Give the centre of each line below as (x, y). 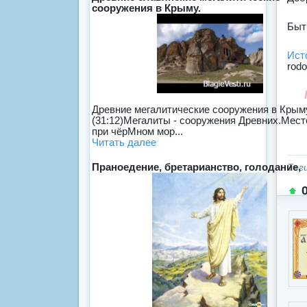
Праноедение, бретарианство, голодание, (196, 167)
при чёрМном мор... (137, 132)
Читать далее (124, 143)
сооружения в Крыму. (146, 8)
